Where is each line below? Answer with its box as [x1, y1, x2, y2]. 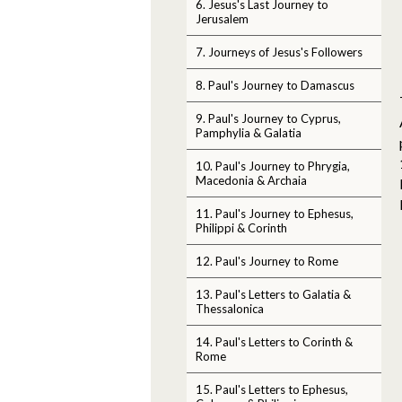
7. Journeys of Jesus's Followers [196, 44, 363, 59]
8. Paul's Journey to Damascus [196, 77, 354, 92]
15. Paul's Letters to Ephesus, [196, 381, 348, 397]
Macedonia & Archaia [196, 172, 307, 188]
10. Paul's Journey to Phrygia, [196, 158, 350, 173]
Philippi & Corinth [196, 220, 287, 235]
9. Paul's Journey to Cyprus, [196, 110, 341, 126]
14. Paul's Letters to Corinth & [196, 334, 353, 349]
